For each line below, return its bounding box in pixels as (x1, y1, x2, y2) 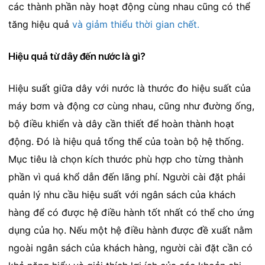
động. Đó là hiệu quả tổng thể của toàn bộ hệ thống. (8, 135, 244, 147)
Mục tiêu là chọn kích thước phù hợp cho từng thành (8, 153, 243, 165)
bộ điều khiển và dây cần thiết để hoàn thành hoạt (8, 118, 234, 130)
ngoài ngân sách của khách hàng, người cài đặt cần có (8, 242, 253, 254)
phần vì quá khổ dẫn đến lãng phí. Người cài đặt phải (8, 171, 245, 183)
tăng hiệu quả (8, 18, 72, 30)
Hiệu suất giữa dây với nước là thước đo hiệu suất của (8, 82, 251, 94)
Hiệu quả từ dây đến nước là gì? (8, 50, 146, 62)
